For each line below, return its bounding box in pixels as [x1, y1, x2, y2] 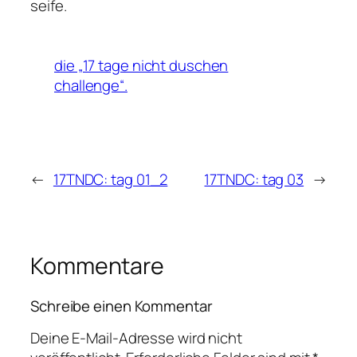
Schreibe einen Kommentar [30, 295, 213, 316]
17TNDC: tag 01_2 [53, 169, 168, 190]
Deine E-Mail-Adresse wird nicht [30, 328, 242, 349]
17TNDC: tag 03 [204, 169, 304, 190]
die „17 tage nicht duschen [54, 55, 229, 76]
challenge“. [54, 75, 127, 96]
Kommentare [30, 250, 164, 282]
